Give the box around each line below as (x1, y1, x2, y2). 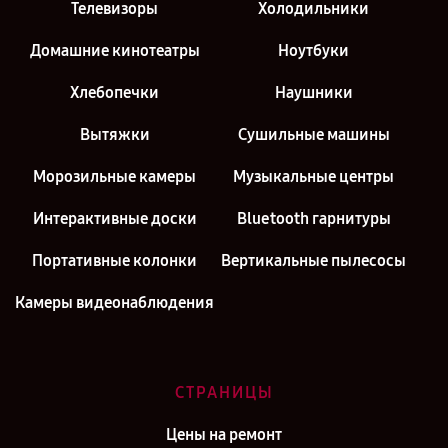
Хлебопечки (70, 83, 159, 102)
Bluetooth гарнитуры (236, 209, 391, 228)
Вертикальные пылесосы (221, 251, 406, 270)
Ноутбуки (278, 41, 349, 60)
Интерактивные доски (32, 209, 197, 228)
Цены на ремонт (166, 425, 282, 444)
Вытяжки (79, 125, 150, 144)
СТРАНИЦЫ (174, 383, 274, 402)
